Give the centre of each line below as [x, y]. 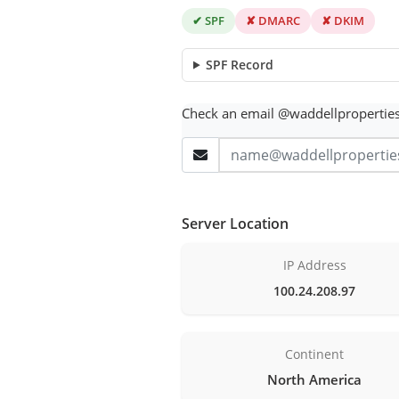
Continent [315, 354]
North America [315, 379]
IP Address [314, 265]
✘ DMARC [273, 20]
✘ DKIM [343, 20]
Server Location [235, 223]
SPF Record [240, 64]
